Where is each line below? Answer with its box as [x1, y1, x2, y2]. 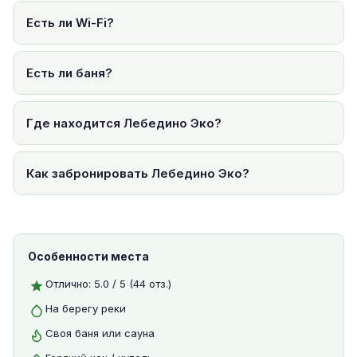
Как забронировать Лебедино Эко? [26, 165, 249, 181]
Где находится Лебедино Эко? [26, 115, 222, 131]
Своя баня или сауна [45, 326, 155, 339]
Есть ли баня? [26, 65, 112, 80]
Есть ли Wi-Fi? [26, 14, 114, 30]
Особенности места [28, 249, 149, 263]
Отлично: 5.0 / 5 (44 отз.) [45, 277, 171, 290]
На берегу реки [45, 301, 126, 315]
